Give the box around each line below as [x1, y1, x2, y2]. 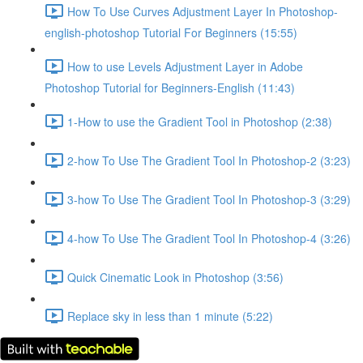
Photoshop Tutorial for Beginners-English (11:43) [45, 79, 295, 96]
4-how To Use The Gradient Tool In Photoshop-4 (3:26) [67, 229, 351, 246]
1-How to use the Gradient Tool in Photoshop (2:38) [67, 113, 332, 130]
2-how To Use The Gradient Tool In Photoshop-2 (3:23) [67, 152, 351, 169]
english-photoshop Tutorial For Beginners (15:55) [45, 24, 297, 41]
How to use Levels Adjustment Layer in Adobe [67, 58, 303, 75]
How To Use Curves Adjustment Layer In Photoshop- [67, 2, 338, 19]
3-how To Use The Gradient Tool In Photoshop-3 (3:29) [67, 190, 351, 207]
